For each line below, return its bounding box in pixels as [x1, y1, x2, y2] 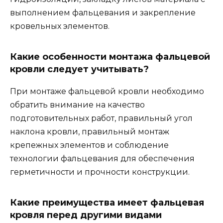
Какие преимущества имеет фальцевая [10, 197, 204, 209]
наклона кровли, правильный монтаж [10, 127, 169, 137]
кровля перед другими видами [10, 210, 162, 221]
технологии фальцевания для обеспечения [10, 154, 195, 164]
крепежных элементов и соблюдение [10, 140, 169, 150]
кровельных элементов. [10, 21, 110, 31]
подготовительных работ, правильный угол [10, 113, 193, 123]
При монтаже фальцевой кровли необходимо [10, 87, 204, 97]
